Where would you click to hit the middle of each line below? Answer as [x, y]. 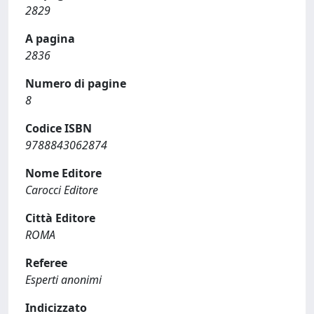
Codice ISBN [59, 128]
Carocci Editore [62, 190]
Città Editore [60, 218]
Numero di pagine [76, 83]
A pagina [50, 39]
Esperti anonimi [63, 280]
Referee [46, 263]
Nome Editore [63, 173]
